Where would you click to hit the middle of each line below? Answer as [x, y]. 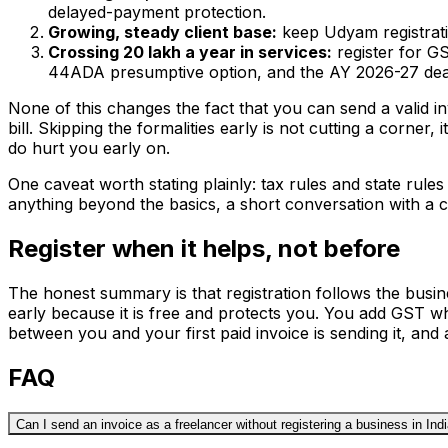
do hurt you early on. [89, 148]
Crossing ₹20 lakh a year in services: [190, 52]
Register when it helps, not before [204, 249]
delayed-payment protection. [157, 12]
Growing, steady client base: [162, 32]
